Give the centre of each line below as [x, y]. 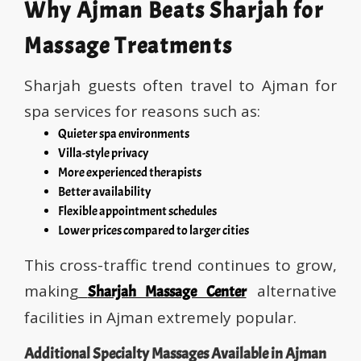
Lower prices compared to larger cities [154, 231]
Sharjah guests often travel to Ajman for [180, 86]
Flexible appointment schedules [137, 212]
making [51, 291]
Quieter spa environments [124, 134]
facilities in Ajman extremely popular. [160, 318]
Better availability [104, 192]
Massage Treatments [129, 46]
